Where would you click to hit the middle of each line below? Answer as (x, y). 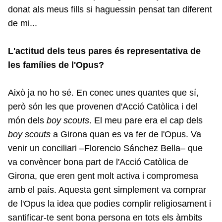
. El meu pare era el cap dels (146, 121)
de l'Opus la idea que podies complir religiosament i (110, 204)
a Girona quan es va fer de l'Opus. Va (126, 135)
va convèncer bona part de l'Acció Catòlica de (98, 162)
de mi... (23, 24)
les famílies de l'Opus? (56, 65)
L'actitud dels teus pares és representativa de (104, 51)
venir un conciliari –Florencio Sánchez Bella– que (105, 148)
